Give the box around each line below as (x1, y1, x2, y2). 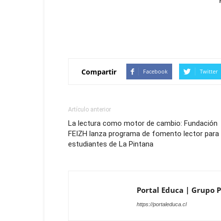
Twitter (200, 68, 218, 75)
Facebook (143, 68, 168, 75)
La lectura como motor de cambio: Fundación (68, 119, 218, 128)
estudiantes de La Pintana (68, 140, 155, 149)
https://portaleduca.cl (137, 201, 186, 208)
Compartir (81, 67, 116, 76)
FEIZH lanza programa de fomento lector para (68, 129, 219, 139)
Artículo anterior (68, 106, 111, 113)
